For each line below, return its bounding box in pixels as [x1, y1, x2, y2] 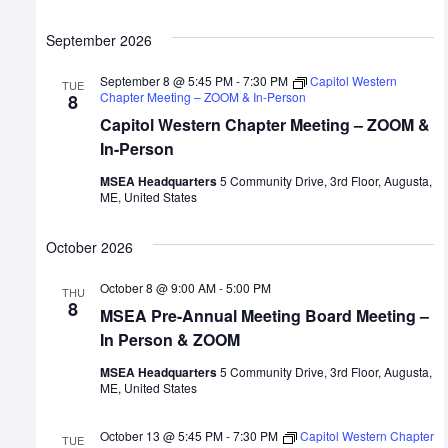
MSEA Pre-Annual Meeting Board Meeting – [100, 304, 429, 328]
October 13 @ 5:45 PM [100, 427, 223, 445]
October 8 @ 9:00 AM [100, 279, 216, 297]
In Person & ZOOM [100, 328, 240, 352]
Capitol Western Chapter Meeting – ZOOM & [100, 113, 430, 137]
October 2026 [46, 237, 133, 258]
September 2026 [46, 30, 152, 51]
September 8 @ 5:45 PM [100, 72, 233, 90]
